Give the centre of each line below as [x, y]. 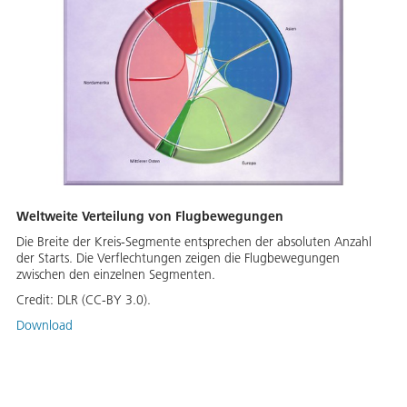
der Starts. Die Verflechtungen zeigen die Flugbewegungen [178, 258]
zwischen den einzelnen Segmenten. [116, 275]
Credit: [37, 300]
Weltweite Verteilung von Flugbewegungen [150, 217]
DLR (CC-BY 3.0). [104, 300]
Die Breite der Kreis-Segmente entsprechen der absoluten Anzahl [194, 242]
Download [45, 326]
